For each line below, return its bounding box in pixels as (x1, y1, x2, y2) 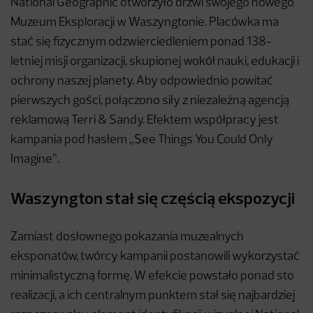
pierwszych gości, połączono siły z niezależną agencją (10, 95, 289, 108)
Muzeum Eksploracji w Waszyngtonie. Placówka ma (10, 17, 279, 29)
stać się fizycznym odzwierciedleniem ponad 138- (10, 36, 272, 49)
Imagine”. (10, 154, 59, 166)
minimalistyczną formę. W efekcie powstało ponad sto (10, 270, 294, 283)
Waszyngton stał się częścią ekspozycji (10, 187, 295, 209)
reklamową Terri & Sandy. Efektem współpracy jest (10, 115, 279, 127)
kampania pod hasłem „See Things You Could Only (10, 134, 273, 147)
